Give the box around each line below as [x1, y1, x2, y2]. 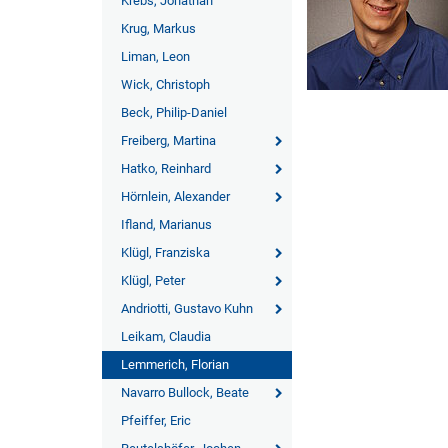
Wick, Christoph [121, 77, 210, 92]
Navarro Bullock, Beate [121, 385, 249, 400]
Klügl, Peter [121, 273, 185, 288]
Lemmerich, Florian [121, 357, 229, 372]
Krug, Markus [121, 21, 196, 36]
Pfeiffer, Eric [121, 413, 191, 428]
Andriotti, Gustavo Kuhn [121, 301, 253, 316]
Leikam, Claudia [121, 329, 211, 344]
